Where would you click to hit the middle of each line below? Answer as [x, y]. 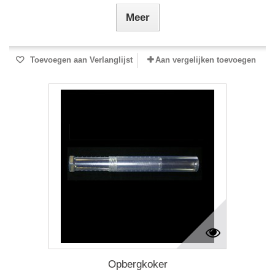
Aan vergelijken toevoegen [206, 60]
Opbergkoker [137, 264]
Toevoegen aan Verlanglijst [80, 60]
